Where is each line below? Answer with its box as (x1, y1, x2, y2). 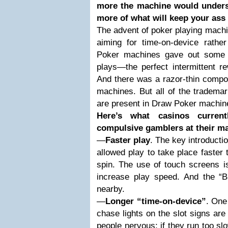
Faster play (105, 135, 150, 145)
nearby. (97, 184, 125, 194)
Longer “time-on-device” (105, 196, 206, 206)
